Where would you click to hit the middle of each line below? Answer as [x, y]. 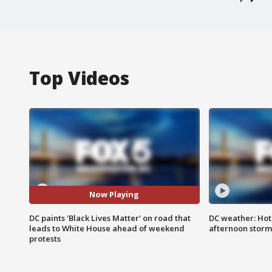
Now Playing [114, 195]
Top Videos [79, 78]
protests [45, 238]
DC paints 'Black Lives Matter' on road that [110, 218]
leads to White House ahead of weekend [107, 228]
